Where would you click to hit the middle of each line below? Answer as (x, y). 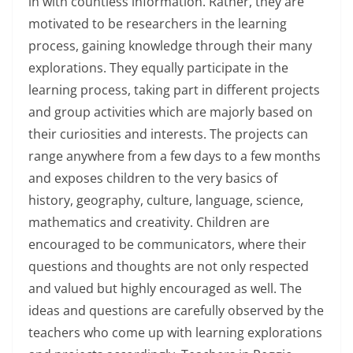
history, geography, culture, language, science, (166, 200)
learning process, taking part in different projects (174, 90)
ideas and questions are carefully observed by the (176, 310)
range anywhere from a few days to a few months (175, 156)
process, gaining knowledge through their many (170, 46)
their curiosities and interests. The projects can (168, 134)
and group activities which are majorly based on (171, 112)
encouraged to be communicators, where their (167, 244)
